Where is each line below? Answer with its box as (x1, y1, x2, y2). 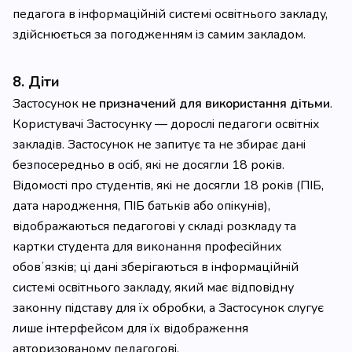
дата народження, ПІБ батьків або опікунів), (13, 197, 270, 214)
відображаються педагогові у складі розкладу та (13, 218, 296, 235)
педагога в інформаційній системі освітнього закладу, (13, 5, 328, 23)
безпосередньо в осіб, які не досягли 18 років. (13, 156, 284, 174)
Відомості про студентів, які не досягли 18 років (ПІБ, (13, 177, 324, 194)
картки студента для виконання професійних (13, 238, 282, 255)
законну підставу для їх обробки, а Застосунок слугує (13, 299, 324, 317)
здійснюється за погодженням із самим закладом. (13, 26, 306, 43)
